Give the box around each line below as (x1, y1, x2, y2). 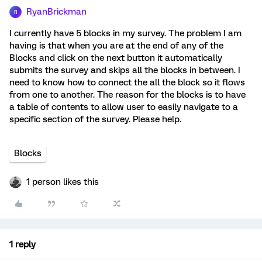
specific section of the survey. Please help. (9, 114, 184, 125)
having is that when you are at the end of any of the (9, 40, 223, 51)
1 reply (9, 239, 36, 250)
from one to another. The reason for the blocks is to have (9, 89, 246, 100)
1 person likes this (26, 177, 99, 187)
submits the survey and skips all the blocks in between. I (9, 65, 240, 75)
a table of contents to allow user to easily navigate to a (9, 102, 238, 112)
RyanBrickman (26, 6, 87, 17)
